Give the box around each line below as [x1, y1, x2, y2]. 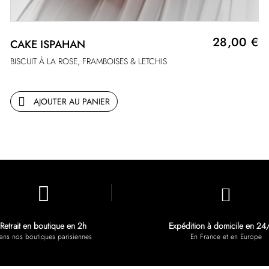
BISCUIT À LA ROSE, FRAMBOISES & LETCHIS [10, 55, 168, 68]
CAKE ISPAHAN [10, 37, 86, 53]
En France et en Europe [190, 231, 262, 242]
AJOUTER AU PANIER [34, 95, 110, 108]
